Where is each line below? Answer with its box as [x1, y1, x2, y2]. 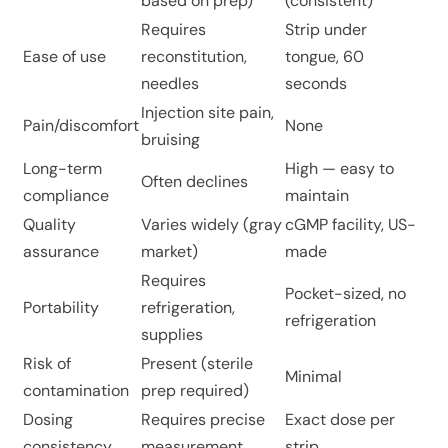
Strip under [285, 18, 368, 40]
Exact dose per [285, 408, 396, 430]
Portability [23, 296, 100, 318]
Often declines [141, 170, 249, 192]
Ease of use [23, 45, 107, 67]
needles [141, 72, 200, 94]
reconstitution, [141, 45, 248, 67]
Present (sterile [141, 352, 254, 374]
